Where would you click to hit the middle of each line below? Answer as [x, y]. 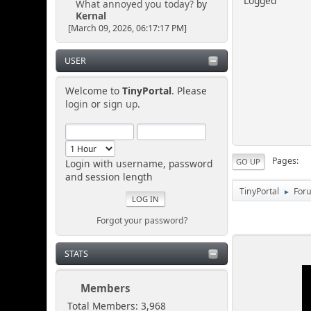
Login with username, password [138, 163]
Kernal [91, 15]
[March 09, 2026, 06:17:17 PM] [127, 28]
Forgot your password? [142, 221]
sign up [120, 103]
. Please [189, 90]
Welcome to [93, 90]
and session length [109, 176]
